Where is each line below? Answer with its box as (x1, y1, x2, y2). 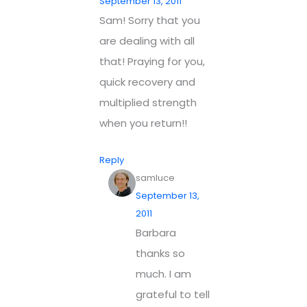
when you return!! (99, 115, 187, 130)
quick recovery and (99, 74, 195, 89)
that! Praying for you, (99, 53, 205, 69)
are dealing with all (99, 33, 195, 48)
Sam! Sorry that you (99, 12, 200, 27)
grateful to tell (135, 287, 210, 302)
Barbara (135, 225, 176, 241)
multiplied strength (99, 95, 197, 110)
